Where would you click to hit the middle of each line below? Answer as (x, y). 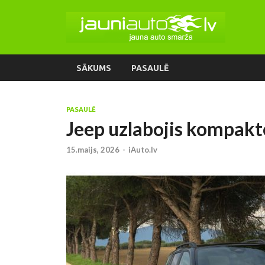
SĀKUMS (94, 68)
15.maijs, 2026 (93, 150)
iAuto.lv (143, 150)
